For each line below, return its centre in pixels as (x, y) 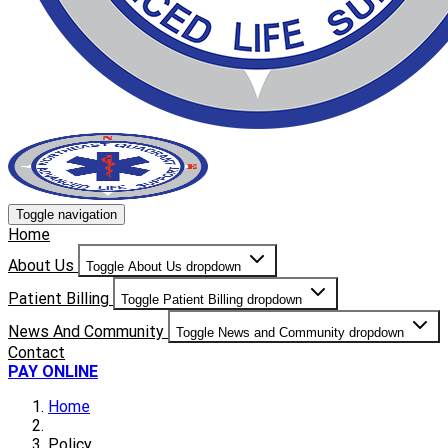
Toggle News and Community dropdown (290, 332)
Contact (36, 352)
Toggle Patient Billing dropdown (211, 299)
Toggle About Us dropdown (163, 266)
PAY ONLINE (53, 371)
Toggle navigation (66, 214)
